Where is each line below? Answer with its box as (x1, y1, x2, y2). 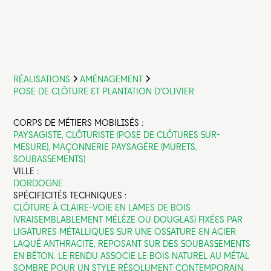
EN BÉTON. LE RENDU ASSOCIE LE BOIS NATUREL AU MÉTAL (13, 249, 250, 261)
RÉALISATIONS (13, 73, 71, 85)
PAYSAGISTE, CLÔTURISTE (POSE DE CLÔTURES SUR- (13, 128, 221, 140)
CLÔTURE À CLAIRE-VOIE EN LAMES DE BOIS (13, 201, 191, 213)
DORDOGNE (13, 177, 64, 189)
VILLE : (13, 165, 39, 177)
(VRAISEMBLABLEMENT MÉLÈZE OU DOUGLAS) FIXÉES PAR (13, 213, 243, 225)
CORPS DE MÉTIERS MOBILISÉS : (13, 116, 144, 128)
